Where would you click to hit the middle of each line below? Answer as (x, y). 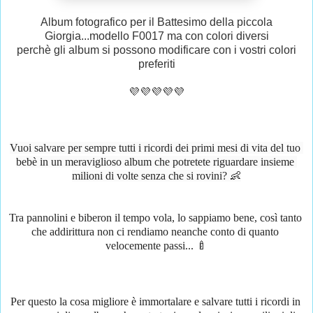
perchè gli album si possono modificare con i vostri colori (156, 50)
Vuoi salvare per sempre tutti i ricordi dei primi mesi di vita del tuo (155, 147)
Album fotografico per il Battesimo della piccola (156, 22)
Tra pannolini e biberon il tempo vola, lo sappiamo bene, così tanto (155, 217)
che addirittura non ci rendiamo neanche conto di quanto (155, 231)
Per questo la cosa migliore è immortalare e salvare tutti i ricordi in (155, 301)
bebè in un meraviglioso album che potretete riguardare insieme (155, 161)
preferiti (156, 64)
